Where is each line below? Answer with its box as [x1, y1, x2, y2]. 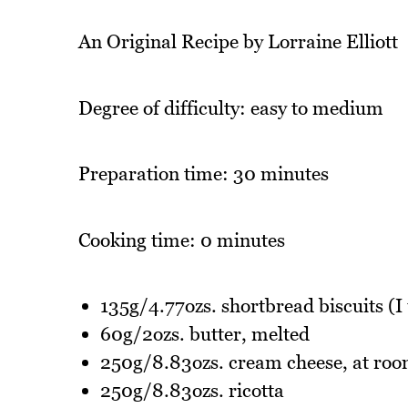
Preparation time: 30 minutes [77, 162, 329, 186]
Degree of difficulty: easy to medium [77, 96, 383, 119]
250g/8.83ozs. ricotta [99, 379, 284, 403]
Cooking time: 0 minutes [77, 228, 285, 251]
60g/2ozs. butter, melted [99, 322, 310, 346]
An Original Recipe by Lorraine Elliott [77, 30, 398, 54]
